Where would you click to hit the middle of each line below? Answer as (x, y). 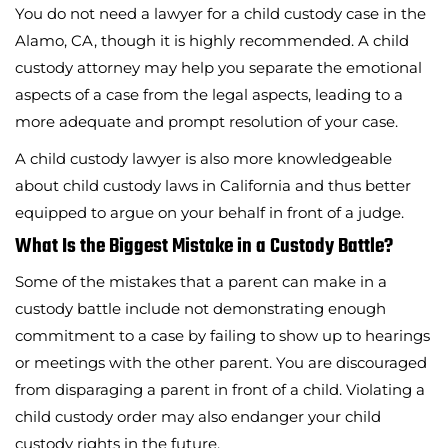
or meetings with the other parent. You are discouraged (221, 362)
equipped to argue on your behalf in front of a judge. (209, 212)
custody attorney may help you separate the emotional (218, 67)
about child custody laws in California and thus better (213, 185)
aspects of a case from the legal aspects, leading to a (209, 94)
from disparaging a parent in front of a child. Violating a (220, 389)
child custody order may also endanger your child (198, 416)
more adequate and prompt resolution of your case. (206, 121)
